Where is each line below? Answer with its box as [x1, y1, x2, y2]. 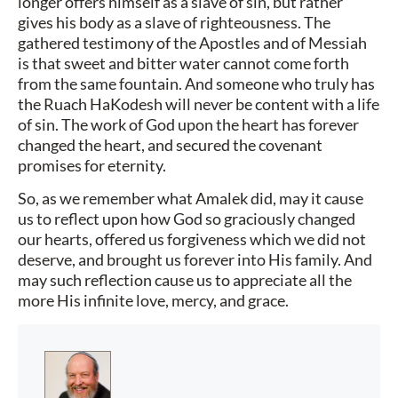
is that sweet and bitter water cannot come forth [18, 53, 349, 74]
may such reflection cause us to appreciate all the [18, 270, 352, 291]
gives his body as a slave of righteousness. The [18, 12, 330, 33]
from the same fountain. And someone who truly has [18, 74, 375, 94]
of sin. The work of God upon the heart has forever [18, 115, 359, 135]
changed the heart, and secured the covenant [18, 135, 322, 155]
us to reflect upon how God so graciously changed [18, 209, 355, 229]
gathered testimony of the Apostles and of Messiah [18, 33, 367, 53]
